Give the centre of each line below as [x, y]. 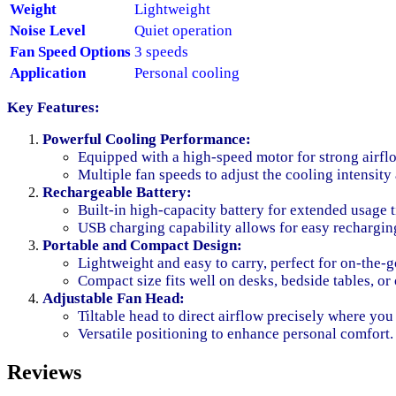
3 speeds [161, 51]
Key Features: [53, 107]
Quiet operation [183, 30]
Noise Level [48, 30]
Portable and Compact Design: [142, 245]
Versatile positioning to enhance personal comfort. [236, 333]
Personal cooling [187, 72]
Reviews [44, 372]
